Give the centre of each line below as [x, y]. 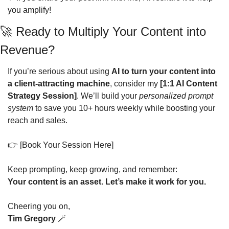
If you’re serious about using [60, 71]
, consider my [135, 84]
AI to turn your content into [164, 71]
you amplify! [29, 10]
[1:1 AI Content [189, 84]
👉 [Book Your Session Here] [61, 145]
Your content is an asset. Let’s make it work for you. [107, 182]
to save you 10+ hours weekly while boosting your [124, 108]
